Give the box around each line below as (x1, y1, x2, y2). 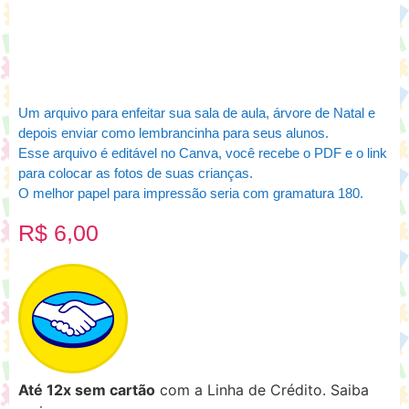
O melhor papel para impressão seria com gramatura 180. (18, 185, 363, 202)
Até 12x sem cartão (18, 380, 155, 399)
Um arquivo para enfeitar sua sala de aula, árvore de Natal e (18, 105, 375, 121)
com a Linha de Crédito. (155, 380, 326, 399)
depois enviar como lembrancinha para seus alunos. (18, 125, 329, 142)
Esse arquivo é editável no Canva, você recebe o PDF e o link (18, 145, 387, 162)
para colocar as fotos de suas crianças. (18, 165, 253, 182)
